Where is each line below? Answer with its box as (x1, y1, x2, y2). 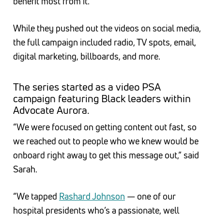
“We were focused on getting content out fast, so (13, 122, 197, 133)
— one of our (124, 191, 176, 202)
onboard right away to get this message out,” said (13, 150, 199, 161)
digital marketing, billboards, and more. (13, 51, 160, 62)
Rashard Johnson (59, 191, 125, 202)
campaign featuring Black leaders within (13, 92, 191, 105)
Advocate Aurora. (13, 104, 89, 117)
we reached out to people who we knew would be (13, 136, 199, 147)
